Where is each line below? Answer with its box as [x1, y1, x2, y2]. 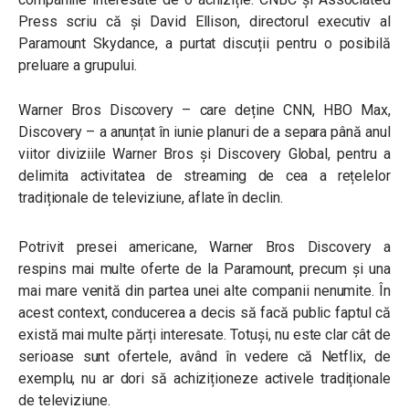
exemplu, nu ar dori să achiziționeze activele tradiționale [18, 370, 391, 387]
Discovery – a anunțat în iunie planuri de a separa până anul [18, 123, 391, 141]
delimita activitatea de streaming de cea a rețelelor [18, 167, 391, 184]
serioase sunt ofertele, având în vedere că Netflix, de [18, 348, 391, 365]
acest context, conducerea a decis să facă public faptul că [18, 304, 391, 321]
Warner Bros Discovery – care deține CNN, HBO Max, [18, 101, 391, 119]
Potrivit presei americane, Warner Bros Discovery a [18, 238, 391, 256]
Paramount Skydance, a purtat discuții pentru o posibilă [18, 35, 391, 52]
